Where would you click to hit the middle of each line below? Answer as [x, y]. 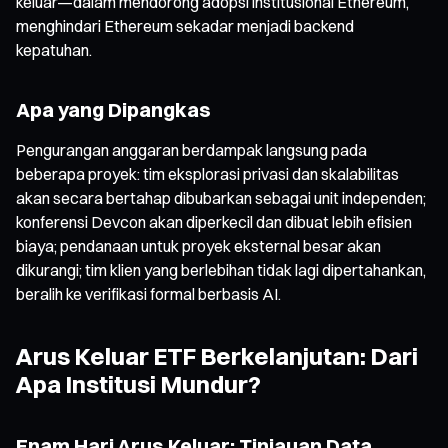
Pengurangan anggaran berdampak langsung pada [191, 149]
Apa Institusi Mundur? [138, 383]
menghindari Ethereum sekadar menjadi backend [185, 25]
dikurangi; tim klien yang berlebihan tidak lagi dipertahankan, [221, 269]
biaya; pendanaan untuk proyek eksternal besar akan [198, 245]
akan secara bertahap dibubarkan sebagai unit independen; [221, 197]
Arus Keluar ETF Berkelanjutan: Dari [217, 355]
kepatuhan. [54, 49]
